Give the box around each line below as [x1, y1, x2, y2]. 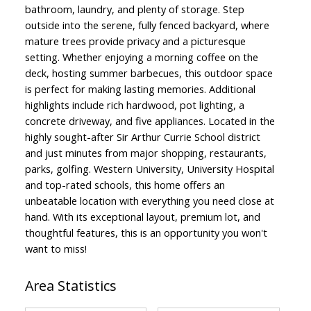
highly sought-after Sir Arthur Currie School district [24, 129, 260, 144]
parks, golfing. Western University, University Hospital [24, 161, 274, 176]
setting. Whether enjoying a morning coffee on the [24, 49, 258, 64]
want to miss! [24, 241, 87, 255]
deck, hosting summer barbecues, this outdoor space [24, 65, 273, 80]
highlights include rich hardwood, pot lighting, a [24, 97, 244, 112]
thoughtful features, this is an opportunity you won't [24, 225, 267, 239]
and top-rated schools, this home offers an [24, 177, 225, 192]
